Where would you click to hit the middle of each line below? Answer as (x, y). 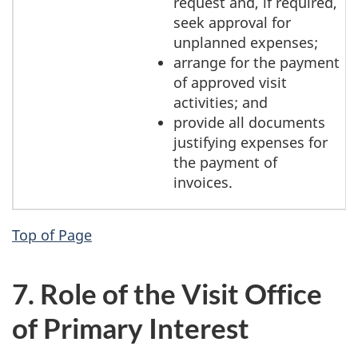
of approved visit (230, 83)
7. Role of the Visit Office (167, 293)
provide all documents (249, 123)
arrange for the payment (257, 63)
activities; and (221, 103)
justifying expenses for (251, 143)
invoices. (203, 183)
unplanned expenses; (246, 43)
